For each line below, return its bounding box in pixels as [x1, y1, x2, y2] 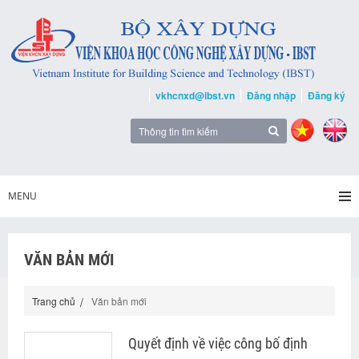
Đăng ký [308, 88, 345, 103]
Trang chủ [32, 294, 75, 308]
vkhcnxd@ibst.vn [155, 88, 235, 103]
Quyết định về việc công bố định [128, 335, 308, 352]
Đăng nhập [247, 88, 296, 103]
